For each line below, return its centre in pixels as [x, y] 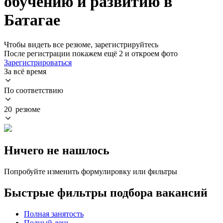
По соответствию [34, 90]
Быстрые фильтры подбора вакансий [106, 192]
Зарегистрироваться [38, 62]
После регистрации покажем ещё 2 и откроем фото [91, 53]
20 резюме [22, 109]
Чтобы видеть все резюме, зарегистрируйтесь [81, 44]
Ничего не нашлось [57, 150]
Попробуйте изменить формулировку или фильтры [91, 171]
